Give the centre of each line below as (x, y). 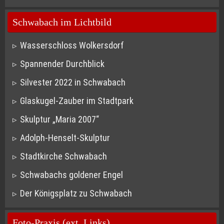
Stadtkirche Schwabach (63, 156)
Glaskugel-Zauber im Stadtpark (76, 101)
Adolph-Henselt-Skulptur (65, 138)
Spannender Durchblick (62, 64)
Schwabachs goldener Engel (71, 175)
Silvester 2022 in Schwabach (72, 82)
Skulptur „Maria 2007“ (59, 119)
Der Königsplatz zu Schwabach (76, 193)
